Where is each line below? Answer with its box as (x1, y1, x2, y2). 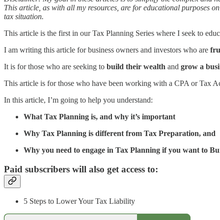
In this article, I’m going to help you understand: (4, 95, 153, 104)
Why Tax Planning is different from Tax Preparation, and (24, 129, 216, 137)
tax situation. (4, 12, 44, 21)
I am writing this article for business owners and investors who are (4, 45, 210, 54)
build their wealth (107, 62, 165, 71)
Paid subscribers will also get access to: (4, 164, 158, 174)
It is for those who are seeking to (4, 62, 107, 71)
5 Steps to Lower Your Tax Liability (24, 197, 135, 206)
